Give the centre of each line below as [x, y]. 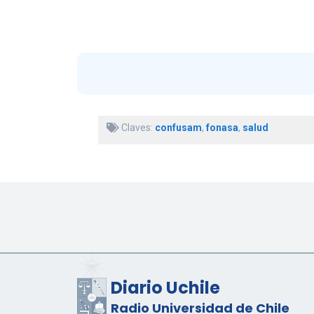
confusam [178, 128]
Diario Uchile [165, 288]
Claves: [137, 128]
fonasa [222, 128]
